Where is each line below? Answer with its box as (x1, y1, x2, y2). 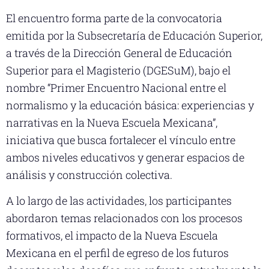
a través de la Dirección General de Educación (6, 45, 232, 60)
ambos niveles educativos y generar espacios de (6, 150, 244, 165)
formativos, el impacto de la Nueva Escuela (6, 228, 218, 243)
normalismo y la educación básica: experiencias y (6, 97, 254, 112)
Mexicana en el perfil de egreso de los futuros (6, 245, 229, 260)
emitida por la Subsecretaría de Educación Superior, (6, 28, 262, 43)
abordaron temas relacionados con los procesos (6, 210, 243, 225)
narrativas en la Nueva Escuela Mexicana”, (6, 115, 217, 130)
